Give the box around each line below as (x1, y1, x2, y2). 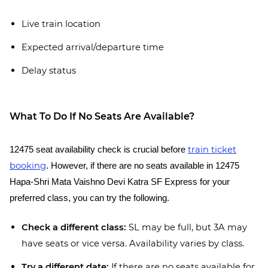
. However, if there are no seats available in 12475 (46, 161, 239, 170)
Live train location (22, 19, 100, 29)
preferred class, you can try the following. (10, 193, 172, 203)
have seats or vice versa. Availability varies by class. (22, 238, 244, 249)
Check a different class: (22, 222, 126, 233)
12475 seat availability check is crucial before (10, 145, 188, 154)
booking (10, 160, 46, 171)
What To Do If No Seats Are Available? (10, 111, 194, 122)
